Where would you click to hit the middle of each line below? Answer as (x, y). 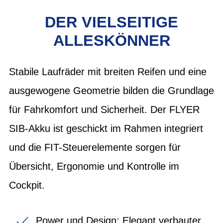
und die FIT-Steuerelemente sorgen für (95, 147)
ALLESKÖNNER (111, 41)
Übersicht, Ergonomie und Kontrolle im (94, 166)
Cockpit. (27, 185)
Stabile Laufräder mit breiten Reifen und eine (108, 71)
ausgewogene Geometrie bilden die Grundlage (111, 90)
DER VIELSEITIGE (111, 22)
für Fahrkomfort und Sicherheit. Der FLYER (104, 109)
